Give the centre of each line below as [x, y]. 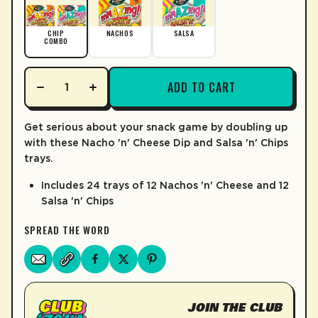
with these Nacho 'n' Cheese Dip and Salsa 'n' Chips [156, 142]
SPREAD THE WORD [67, 229]
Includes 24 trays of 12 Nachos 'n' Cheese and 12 [165, 185]
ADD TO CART [201, 87]
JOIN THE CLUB [235, 307]
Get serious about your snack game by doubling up [156, 127]
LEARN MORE [60, 15]
